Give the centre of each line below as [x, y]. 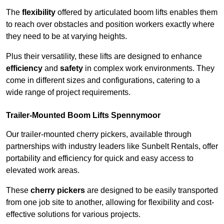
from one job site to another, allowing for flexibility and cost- [110, 202]
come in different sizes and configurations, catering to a [103, 80]
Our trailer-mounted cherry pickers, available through [99, 134]
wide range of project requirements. [68, 92]
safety [71, 68]
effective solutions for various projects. [73, 214]
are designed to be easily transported [151, 190]
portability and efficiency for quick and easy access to [100, 158]
